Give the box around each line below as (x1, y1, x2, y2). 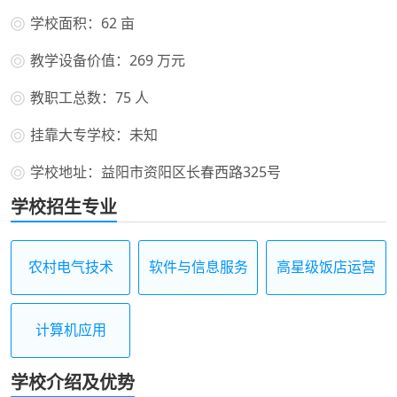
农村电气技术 (27, 256, 113, 276)
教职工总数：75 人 (30, 87, 149, 107)
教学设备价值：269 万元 (30, 50, 185, 70)
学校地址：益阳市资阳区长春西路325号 (30, 161, 281, 182)
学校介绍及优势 (11, 370, 135, 394)
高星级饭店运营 (276, 256, 376, 276)
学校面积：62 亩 (30, 12, 135, 33)
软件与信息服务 (148, 256, 248, 276)
